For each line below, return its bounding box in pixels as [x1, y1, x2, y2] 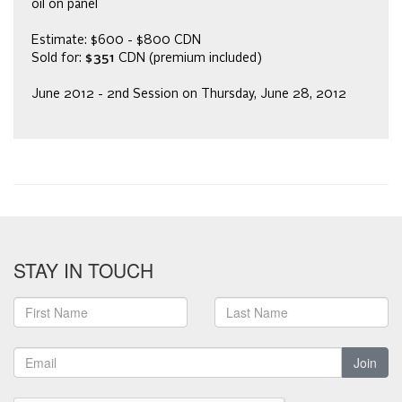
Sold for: [31, 52, 85, 66]
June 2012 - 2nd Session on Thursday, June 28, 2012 [31, 88, 346, 101]
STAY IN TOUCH [13, 257, 153, 284]
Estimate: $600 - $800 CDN [31, 34, 201, 48]
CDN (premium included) [118, 52, 262, 66]
